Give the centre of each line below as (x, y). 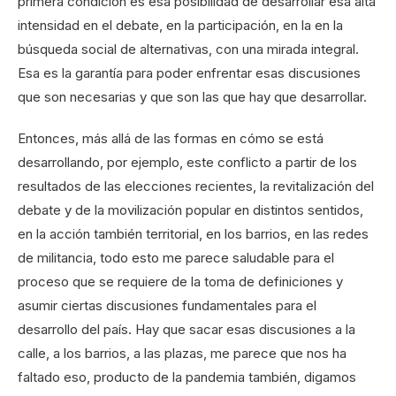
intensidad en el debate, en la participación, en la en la (180, 26)
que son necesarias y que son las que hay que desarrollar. (192, 97)
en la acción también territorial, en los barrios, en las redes (193, 234)
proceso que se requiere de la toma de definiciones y (180, 282)
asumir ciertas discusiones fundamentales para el (167, 306)
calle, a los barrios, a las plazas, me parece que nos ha (182, 354)
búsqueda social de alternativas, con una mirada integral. (188, 49)
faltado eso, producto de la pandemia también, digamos (187, 377)
